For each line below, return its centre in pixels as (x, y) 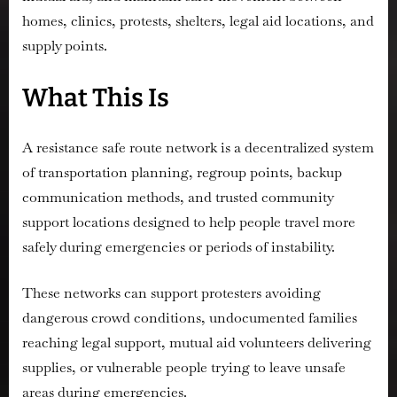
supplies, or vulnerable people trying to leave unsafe (184, 368)
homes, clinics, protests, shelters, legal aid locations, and (198, 21)
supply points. (65, 46)
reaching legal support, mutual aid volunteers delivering (197, 343)
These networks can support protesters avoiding (171, 293)
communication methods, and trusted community (178, 198)
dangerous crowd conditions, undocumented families (190, 318)
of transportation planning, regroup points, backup (182, 173)
